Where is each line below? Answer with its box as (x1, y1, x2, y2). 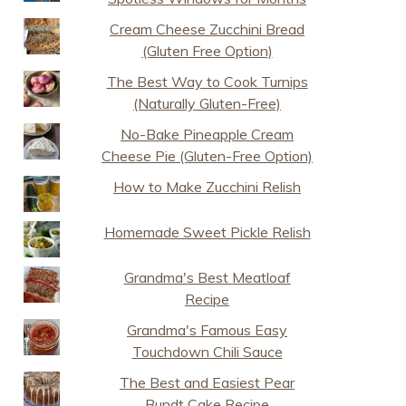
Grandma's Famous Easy (127, 321, 288, 339)
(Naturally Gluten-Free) (133, 94, 282, 112)
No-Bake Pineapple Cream (121, 125, 295, 143)
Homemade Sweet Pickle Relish (103, 223, 311, 241)
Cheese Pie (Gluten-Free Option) (101, 147, 314, 165)
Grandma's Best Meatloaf (123, 268, 291, 286)
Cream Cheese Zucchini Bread (110, 20, 305, 38)
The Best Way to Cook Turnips (106, 72, 308, 91)
